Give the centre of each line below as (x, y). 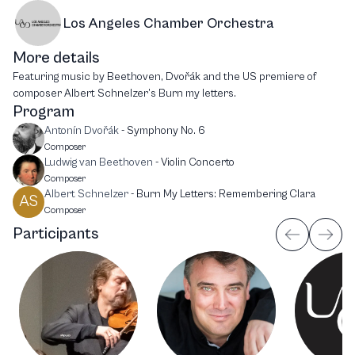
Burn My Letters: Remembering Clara (226, 195)
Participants (55, 235)
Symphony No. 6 (166, 131)
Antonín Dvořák (82, 131)
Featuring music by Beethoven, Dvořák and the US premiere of (164, 77)
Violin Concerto (198, 163)
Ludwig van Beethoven (99, 163)
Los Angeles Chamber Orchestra (169, 23)
